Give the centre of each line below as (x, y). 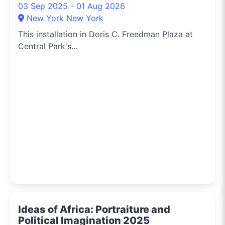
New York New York (65, 18)
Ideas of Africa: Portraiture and (94, 209)
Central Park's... (48, 46)
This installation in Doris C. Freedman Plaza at (105, 34)
